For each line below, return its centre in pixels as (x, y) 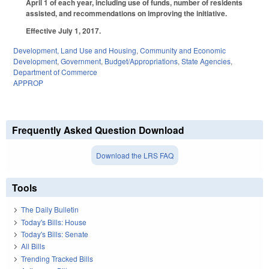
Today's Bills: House (54, 222)
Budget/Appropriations (141, 61)
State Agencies (206, 61)
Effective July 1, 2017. (63, 30)
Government (81, 61)
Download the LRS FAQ (134, 155)
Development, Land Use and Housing (75, 50)
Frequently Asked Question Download (98, 130)
